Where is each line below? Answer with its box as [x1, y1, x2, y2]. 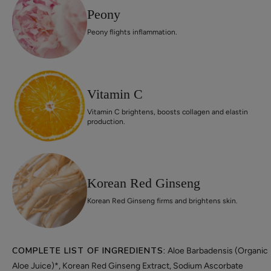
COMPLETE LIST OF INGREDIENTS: [12, 244, 166, 256]
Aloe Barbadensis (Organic [166, 245, 268, 256]
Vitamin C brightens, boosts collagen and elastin [87, 107, 248, 116]
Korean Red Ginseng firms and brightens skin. [87, 197, 238, 206]
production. [87, 117, 125, 126]
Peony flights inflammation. [87, 27, 177, 36]
